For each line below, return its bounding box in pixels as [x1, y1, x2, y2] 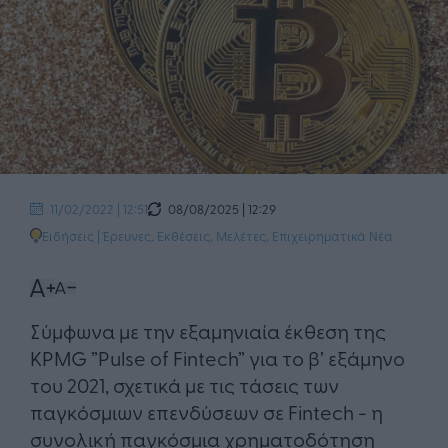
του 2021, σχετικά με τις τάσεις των [30, 371, 339, 399]
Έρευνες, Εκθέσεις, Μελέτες [103, 226, 266, 244]
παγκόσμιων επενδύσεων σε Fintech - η [30, 398, 383, 426]
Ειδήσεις [42, 226, 94, 244]
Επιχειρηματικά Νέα [272, 226, 393, 244]
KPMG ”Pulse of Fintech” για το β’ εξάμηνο [30, 344, 405, 372]
